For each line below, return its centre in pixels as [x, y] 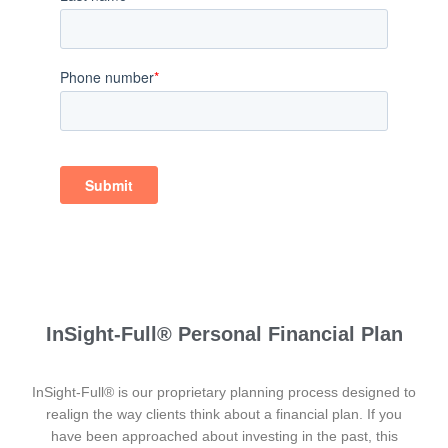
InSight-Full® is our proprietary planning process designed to [224, 392]
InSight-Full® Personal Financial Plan [224, 334]
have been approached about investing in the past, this [224, 436]
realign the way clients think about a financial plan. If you [224, 414]
